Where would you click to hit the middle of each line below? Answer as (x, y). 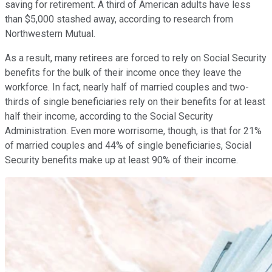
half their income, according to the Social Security (109, 116)
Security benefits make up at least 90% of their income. (121, 160)
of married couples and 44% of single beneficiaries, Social (128, 145)
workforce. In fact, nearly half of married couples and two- (127, 87)
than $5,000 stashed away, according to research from (119, 19)
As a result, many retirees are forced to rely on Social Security (136, 58)
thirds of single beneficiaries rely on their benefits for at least (135, 101)
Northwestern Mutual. (50, 33)
